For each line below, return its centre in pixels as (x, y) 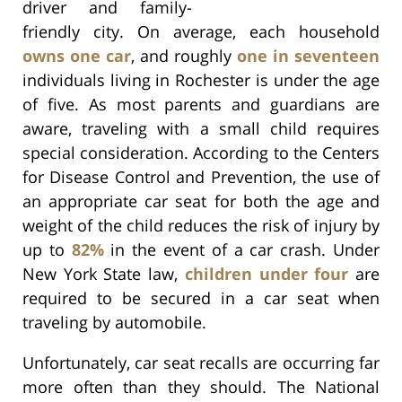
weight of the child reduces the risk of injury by (201, 225)
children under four (267, 273)
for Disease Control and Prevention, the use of (201, 176)
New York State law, (104, 273)
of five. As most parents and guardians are (201, 104)
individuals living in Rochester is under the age (201, 79)
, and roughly (184, 55)
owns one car (77, 55)
